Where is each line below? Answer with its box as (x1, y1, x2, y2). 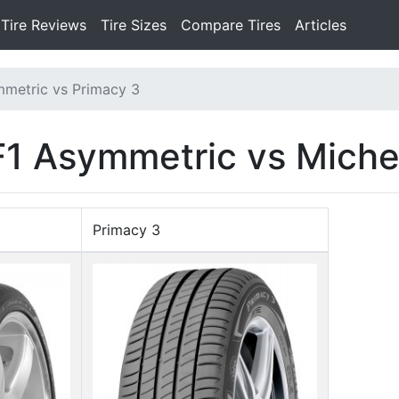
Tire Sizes (101, 16, 167, 34)
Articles (295, 16, 346, 34)
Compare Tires (181, 16, 281, 34)
